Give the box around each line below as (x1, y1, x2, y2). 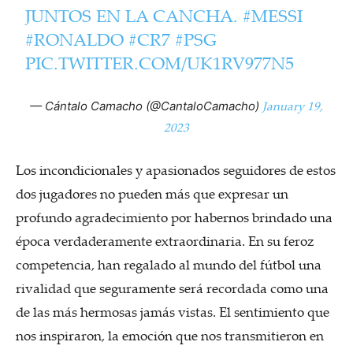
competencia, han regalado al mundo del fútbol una (16, 255, 321, 273)
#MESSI (243, 3, 303, 27)
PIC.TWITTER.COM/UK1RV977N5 (25, 50, 295, 74)
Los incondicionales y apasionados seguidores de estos (16, 160, 336, 179)
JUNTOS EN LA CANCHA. (25, 3, 243, 27)
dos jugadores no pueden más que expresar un (16, 184, 288, 203)
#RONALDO (25, 27, 124, 50)
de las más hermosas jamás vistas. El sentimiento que (16, 302, 329, 321)
